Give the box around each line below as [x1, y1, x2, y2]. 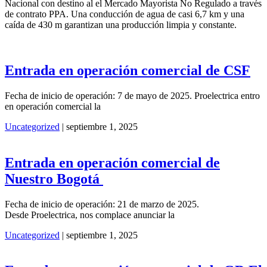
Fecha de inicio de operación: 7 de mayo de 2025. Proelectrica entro [5, 90, 260, 101]
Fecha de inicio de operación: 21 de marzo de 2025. [5, 198, 199, 209]
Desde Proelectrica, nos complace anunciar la [5, 209, 175, 220]
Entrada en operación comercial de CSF [5, 62, 250, 78]
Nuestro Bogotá [5, 170, 103, 187]
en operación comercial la [5, 101, 101, 111]
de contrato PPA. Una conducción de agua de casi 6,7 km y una [5, 8, 244, 19]
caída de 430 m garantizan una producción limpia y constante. [5, 19, 237, 30]
